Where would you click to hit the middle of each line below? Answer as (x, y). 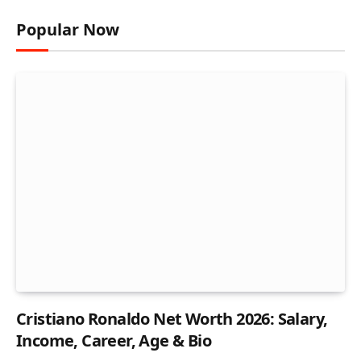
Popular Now (68, 30)
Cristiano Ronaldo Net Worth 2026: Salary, (172, 319)
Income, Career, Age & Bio (114, 341)
